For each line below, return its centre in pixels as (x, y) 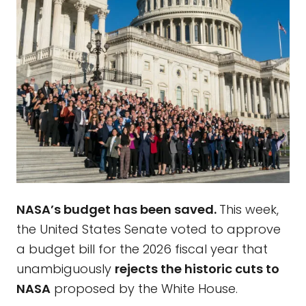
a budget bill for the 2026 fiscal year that (142, 249)
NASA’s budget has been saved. (118, 209)
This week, (249, 209)
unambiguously (66, 268)
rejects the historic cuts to (197, 268)
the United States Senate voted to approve (149, 229)
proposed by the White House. (144, 288)
